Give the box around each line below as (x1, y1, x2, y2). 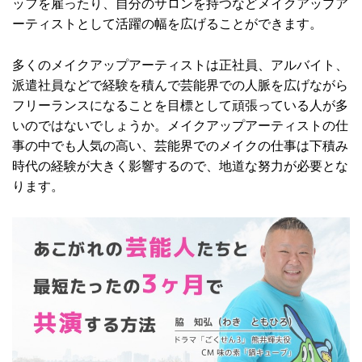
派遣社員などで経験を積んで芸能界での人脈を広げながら (12, 78, 348, 92)
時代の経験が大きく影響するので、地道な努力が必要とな (12, 158, 348, 173)
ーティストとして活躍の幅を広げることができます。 (12, 17, 322, 32)
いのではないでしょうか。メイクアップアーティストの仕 (12, 118, 348, 133)
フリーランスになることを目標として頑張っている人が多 (12, 98, 348, 112)
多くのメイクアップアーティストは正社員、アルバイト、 (12, 57, 348, 72)
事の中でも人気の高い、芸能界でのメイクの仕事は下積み (12, 138, 348, 153)
